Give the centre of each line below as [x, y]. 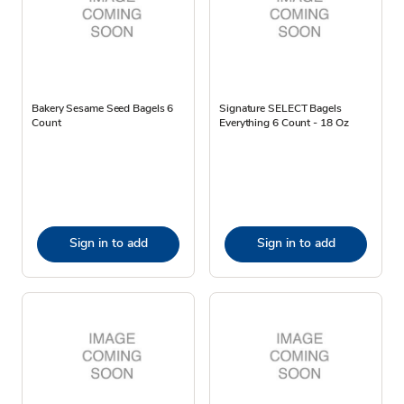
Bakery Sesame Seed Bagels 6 [103, 108]
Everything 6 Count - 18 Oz [284, 122]
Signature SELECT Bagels [280, 108]
